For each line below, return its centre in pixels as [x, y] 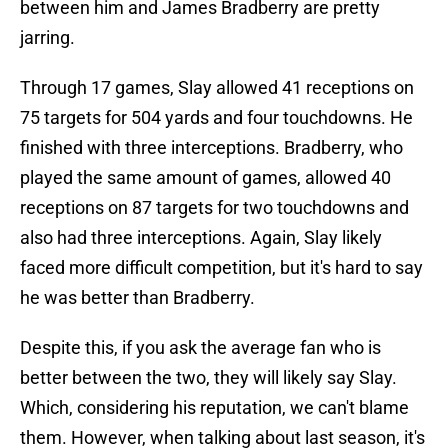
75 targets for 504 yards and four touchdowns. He [216, 118]
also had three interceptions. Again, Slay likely [201, 238]
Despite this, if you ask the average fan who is [200, 348]
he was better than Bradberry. [137, 298]
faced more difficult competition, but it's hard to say [221, 268]
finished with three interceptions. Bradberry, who [211, 148]
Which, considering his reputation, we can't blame [214, 408]
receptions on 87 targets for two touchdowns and [214, 208]
